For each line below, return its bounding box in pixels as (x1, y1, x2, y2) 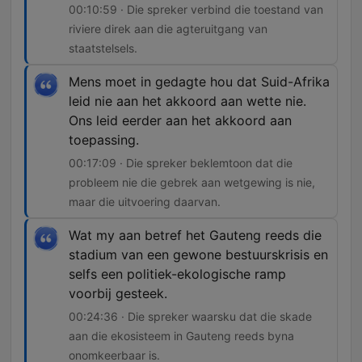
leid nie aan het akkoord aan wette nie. (69, 93, 306, 110)
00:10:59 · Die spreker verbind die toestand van (69, 2, 323, 17)
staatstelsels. (69, 41, 137, 56)
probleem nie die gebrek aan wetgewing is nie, (69, 175, 315, 190)
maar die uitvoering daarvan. (69, 195, 221, 209)
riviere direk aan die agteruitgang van (69, 22, 267, 36)
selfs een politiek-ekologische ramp (69, 266, 286, 283)
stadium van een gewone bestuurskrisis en (69, 246, 328, 263)
